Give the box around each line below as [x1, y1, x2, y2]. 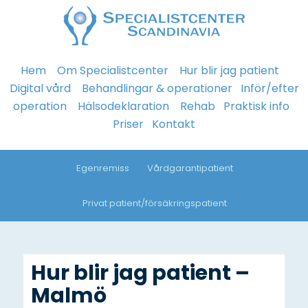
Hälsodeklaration [78, 98, 169, 114]
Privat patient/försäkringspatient [82, 197, 228, 210]
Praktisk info [223, 98, 289, 114]
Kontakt [152, 115, 195, 132]
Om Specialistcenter [57, 62, 168, 78]
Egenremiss [76, 162, 129, 175]
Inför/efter [240, 80, 299, 96]
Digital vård [9, 80, 71, 96]
